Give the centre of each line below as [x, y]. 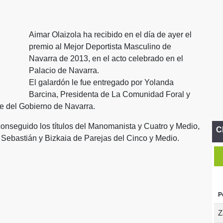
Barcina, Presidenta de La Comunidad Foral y [110, 94]
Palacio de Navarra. [64, 70]
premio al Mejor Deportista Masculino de [100, 47]
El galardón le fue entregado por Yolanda [101, 82]
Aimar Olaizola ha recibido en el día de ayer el [110, 35]
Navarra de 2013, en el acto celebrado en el [106, 58]
